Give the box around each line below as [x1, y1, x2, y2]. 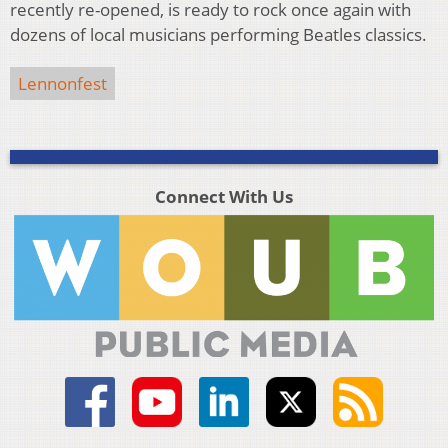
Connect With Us [154, 185, 293, 209]
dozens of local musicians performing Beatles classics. [10, 23, 427, 47]
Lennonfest [18, 72, 107, 96]
